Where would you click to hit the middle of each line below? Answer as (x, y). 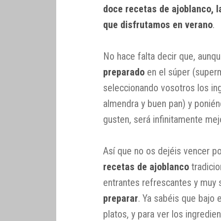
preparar (121, 199)
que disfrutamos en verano (158, 25)
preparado (124, 72)
